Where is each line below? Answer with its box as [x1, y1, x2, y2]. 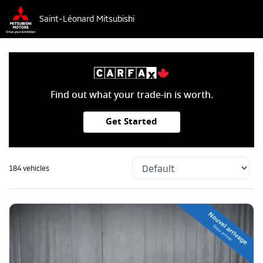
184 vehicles [9, 164, 49, 172]
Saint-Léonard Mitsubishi [39, 14, 135, 24]
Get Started [106, 115, 157, 129]
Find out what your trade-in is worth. [50, 87, 213, 102]
